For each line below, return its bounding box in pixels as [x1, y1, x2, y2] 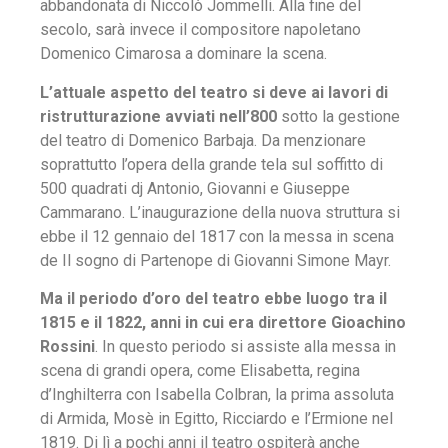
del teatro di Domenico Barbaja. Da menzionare [40, 130, 366, 150]
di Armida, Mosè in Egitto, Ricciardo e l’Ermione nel [40, 408, 393, 428]
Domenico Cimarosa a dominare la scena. [40, 44, 331, 64]
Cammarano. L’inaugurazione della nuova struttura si [40, 202, 400, 222]
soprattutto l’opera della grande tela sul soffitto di [40, 154, 383, 174]
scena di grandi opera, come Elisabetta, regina [40, 360, 360, 380]
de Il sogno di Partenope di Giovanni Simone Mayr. [40, 250, 395, 270]
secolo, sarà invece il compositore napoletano [40, 20, 361, 40]
